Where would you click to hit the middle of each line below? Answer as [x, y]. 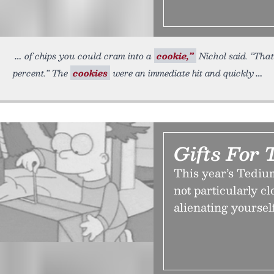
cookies [90, 73]
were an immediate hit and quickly [182, 73]
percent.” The [42, 73]
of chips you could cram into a [89, 56]
